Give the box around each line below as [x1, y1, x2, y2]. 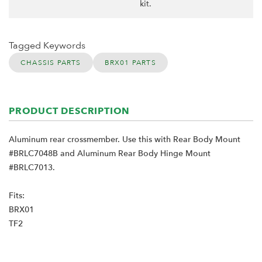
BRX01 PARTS [104, 58, 156, 68]
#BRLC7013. [9, 162, 55, 174]
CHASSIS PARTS [20, 58, 81, 68]
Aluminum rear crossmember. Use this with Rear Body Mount [9, 134, 240, 146]
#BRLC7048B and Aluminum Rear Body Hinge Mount [9, 148, 211, 160]
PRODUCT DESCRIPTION [9, 105, 130, 118]
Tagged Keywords [9, 39, 85, 53]
